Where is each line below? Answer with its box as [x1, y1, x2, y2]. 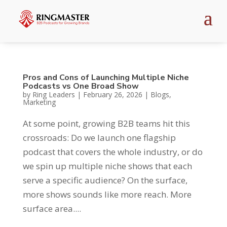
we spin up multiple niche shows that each [22, 160, 192, 172]
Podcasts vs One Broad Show [22, 80, 139, 92]
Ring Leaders [32, 89, 75, 99]
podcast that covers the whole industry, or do [22, 145, 203, 158]
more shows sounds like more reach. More [22, 188, 192, 200]
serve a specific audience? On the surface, [22, 174, 187, 186]
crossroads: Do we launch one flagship [22, 131, 176, 143]
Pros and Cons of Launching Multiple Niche [22, 71, 189, 83]
